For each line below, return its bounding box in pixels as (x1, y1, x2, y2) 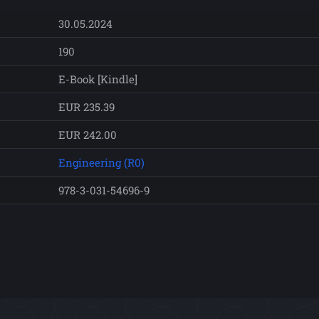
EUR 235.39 (58, 99, 115, 114)
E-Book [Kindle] (58, 71, 137, 86)
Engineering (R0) (58, 155, 145, 169)
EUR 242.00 (58, 127, 117, 142)
